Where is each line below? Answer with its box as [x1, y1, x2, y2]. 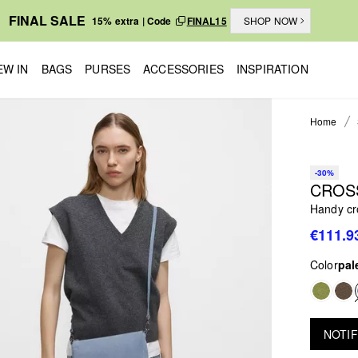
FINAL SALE [8, 11, 86, 30]
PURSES [85, 60, 131, 77]
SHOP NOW [243, 14, 298, 27]
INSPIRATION [236, 60, 308, 77]
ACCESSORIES [143, 60, 224, 77]
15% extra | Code [91, 14, 174, 28]
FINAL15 [186, 14, 227, 28]
